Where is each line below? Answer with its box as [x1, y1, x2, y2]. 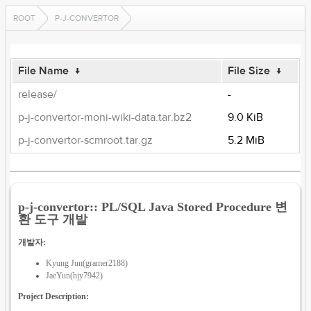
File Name [18, 64, 69, 78]
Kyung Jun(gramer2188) [46, 258, 128, 268]
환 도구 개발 [18, 212, 88, 226]
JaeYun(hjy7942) [46, 270, 103, 280]
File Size [228, 64, 271, 78]
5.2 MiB [228, 133, 265, 147]
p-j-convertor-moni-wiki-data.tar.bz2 [18, 110, 192, 124]
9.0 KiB [228, 110, 264, 124]
